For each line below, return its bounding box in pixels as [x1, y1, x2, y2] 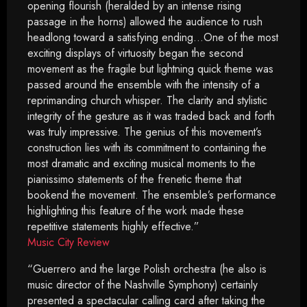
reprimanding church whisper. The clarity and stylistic [27, 93, 267, 108]
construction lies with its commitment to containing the [27, 140, 267, 156]
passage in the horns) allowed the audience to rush [27, 14, 262, 29]
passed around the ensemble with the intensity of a [27, 77, 260, 93]
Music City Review [27, 234, 110, 250]
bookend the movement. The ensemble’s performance [27, 187, 276, 203]
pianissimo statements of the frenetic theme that [27, 171, 241, 187]
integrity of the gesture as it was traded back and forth [27, 108, 275, 124]
